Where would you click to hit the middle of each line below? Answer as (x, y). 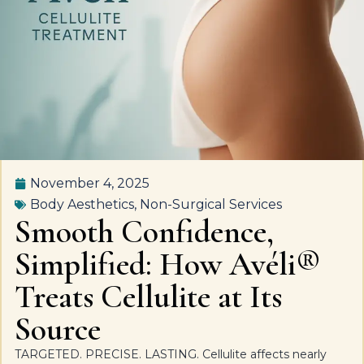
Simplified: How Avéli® (167, 264)
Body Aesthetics (82, 204)
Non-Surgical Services (211, 204)
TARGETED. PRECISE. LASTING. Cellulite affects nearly (171, 354)
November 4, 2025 (90, 183)
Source (58, 329)
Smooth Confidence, (144, 232)
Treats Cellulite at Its (148, 297)
